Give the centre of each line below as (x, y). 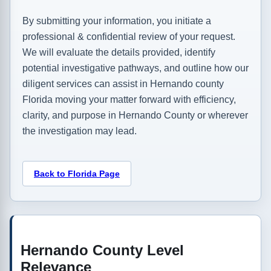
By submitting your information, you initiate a (117, 21)
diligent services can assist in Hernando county (123, 84)
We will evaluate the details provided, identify (119, 53)
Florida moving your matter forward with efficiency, (129, 100)
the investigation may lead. (80, 131)
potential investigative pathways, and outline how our (135, 68)
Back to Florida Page (77, 174)
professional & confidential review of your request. (129, 37)
